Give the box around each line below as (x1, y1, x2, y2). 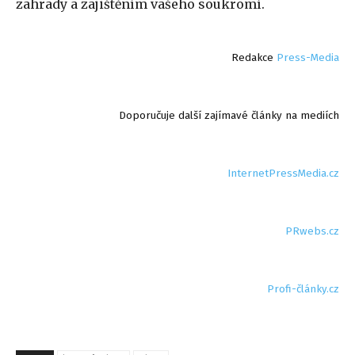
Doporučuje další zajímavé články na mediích (119, 109, 339, 123)
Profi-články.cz (267, 283, 339, 296)
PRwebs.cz (285, 225, 339, 239)
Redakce (231, 52, 277, 65)
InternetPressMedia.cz (227, 167, 339, 181)
